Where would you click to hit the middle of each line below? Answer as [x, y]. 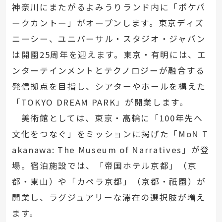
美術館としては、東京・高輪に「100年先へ [107, 118]
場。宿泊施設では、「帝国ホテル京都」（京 [104, 165]
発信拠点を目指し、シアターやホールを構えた [109, 86]
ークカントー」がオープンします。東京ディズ [108, 23]
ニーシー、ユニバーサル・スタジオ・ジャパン [109, 38]
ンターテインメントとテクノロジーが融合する [108, 70]
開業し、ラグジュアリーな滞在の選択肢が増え [109, 197]
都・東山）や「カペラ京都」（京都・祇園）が [109, 181]
